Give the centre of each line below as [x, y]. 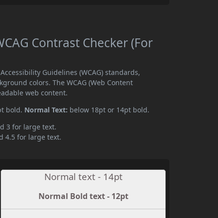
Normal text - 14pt [83, 177]
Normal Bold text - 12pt [83, 196]
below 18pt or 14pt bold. [109, 110]
